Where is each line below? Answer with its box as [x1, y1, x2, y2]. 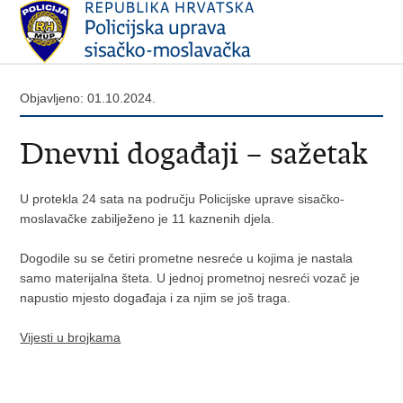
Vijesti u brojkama [20, 330, 121, 345]
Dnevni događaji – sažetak [20, 135, 369, 172]
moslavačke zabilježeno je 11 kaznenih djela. [20, 211, 275, 226]
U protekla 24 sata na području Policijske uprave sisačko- [20, 192, 345, 206]
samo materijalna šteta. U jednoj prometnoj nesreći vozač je [20, 271, 361, 285]
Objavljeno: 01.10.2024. [20, 91, 157, 105]
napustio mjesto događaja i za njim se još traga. [20, 291, 291, 305]
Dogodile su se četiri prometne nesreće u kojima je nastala [20, 251, 354, 265]
